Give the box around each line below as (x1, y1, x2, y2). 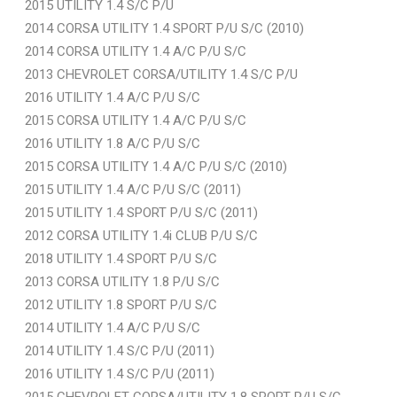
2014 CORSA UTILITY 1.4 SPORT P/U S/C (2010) (25, 19, 304, 36)
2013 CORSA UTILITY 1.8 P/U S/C (25, 273, 220, 290)
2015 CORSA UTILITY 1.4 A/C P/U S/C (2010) (25, 158, 287, 175)
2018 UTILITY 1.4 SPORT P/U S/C (25, 250, 217, 267)
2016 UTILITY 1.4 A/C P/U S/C (25, 89, 200, 105)
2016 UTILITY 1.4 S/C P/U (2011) (25, 365, 214, 382)
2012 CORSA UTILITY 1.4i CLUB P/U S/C (25, 227, 258, 244)
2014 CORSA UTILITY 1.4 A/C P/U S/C (25, 43, 246, 59)
